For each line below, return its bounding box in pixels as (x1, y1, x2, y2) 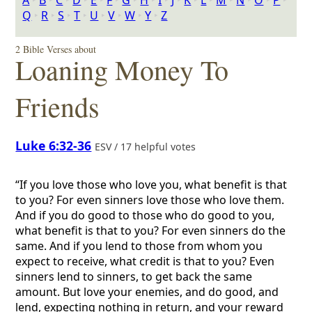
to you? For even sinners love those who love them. (15, 192, 285, 208)
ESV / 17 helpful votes (95, 139, 199, 153)
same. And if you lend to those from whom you (15, 238, 263, 254)
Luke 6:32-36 (15, 136, 92, 154)
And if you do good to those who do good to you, (15, 208, 275, 224)
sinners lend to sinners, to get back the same (15, 269, 253, 285)
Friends (15, 88, 100, 125)
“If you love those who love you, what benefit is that (15, 177, 288, 193)
